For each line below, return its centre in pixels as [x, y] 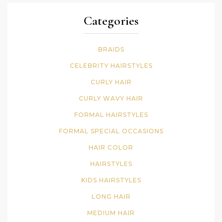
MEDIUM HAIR [111, 213]
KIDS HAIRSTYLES [111, 180]
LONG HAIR [111, 197]
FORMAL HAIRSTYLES [111, 115]
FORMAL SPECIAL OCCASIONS [111, 131]
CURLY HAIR [111, 82]
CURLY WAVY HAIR [111, 99]
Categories [111, 21]
